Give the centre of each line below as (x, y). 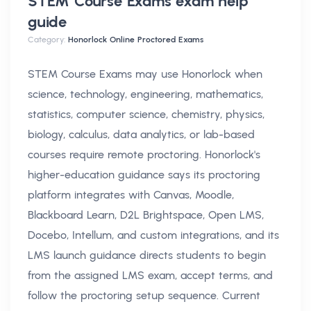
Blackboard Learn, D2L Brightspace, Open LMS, (146, 215)
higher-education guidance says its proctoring (144, 174)
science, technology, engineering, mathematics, (145, 94)
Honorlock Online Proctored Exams (136, 39)
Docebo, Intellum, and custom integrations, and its (153, 235)
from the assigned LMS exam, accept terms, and (150, 275)
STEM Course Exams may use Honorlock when (145, 74)
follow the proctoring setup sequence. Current (144, 295)
